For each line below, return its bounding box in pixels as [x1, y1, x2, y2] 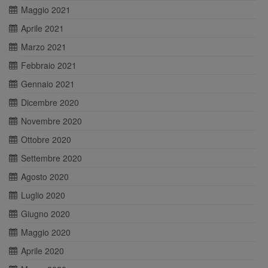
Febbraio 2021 [21, 59, 77, 72]
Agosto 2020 [21, 170, 69, 183]
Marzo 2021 [21, 41, 66, 53]
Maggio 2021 [21, 4, 71, 16]
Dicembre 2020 [21, 96, 79, 109]
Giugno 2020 [21, 208, 70, 220]
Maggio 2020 [21, 226, 71, 239]
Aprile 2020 [21, 245, 64, 257]
